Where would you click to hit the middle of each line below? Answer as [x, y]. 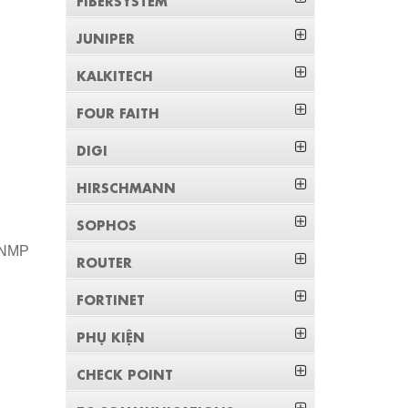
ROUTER [105, 261]
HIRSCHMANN [127, 187]
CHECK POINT [125, 373]
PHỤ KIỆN [111, 336]
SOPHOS [107, 224]
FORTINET [111, 299]
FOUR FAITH [118, 112]
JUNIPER [106, 37]
